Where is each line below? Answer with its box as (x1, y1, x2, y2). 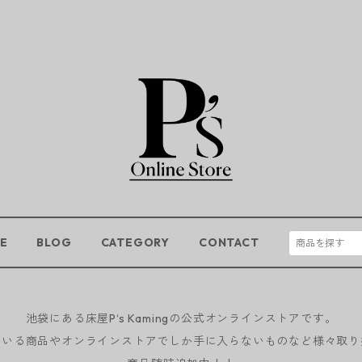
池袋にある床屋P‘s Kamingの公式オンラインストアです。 (25, 311, 337, 326)
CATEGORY (100, 235, 170, 250)
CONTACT (199, 235, 259, 250)
